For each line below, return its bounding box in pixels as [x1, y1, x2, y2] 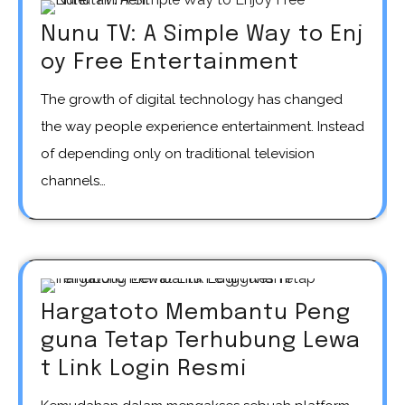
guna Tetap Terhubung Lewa [41, 329, 361, 353]
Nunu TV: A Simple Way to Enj [41, 23, 363, 46]
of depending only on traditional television [41, 145, 315, 162]
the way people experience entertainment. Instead [41, 118, 364, 135]
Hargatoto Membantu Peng [41, 301, 351, 325]
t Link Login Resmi [41, 357, 247, 381]
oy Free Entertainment [41, 51, 299, 74]
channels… [41, 172, 106, 189]
